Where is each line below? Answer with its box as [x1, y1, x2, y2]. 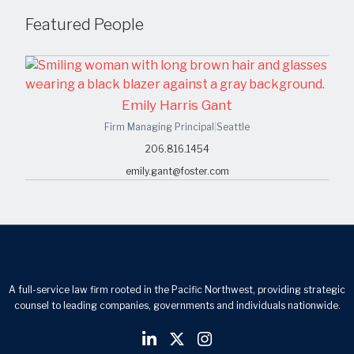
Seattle [217, 121, 250, 133]
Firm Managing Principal [104, 121, 214, 133]
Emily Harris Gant [122, 97, 232, 113]
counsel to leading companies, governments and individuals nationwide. [13, 299, 341, 311]
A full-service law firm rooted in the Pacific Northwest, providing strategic [9, 284, 345, 296]
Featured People [25, 15, 144, 34]
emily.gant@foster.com [125, 165, 229, 177]
